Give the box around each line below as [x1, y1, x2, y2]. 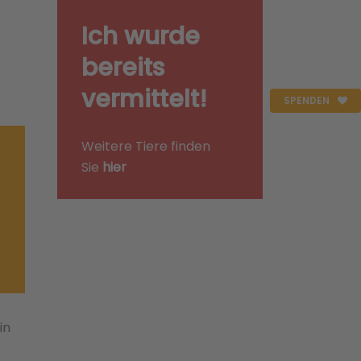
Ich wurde [81, 19, 200, 53]
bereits [81, 51, 164, 85]
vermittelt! [81, 82, 207, 116]
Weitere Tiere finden [81, 137, 210, 156]
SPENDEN [284, 93, 330, 107]
